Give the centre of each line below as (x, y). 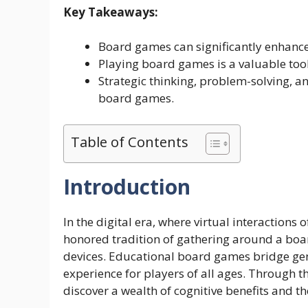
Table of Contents (130, 141)
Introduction (127, 186)
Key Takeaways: (111, 12)
